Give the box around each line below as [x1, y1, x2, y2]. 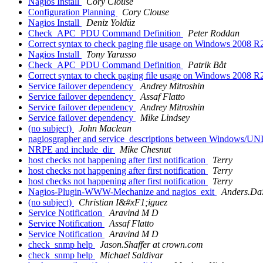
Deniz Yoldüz [86, 18, 135, 28]
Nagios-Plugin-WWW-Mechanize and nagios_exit [28, 187, 217, 197]
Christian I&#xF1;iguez [79, 197, 167, 208]
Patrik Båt [188, 60, 226, 70]
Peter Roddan [188, 28, 240, 39]
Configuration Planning [28, 7, 117, 18]
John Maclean [79, 123, 131, 134]
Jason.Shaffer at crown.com [100, 240, 203, 250]
